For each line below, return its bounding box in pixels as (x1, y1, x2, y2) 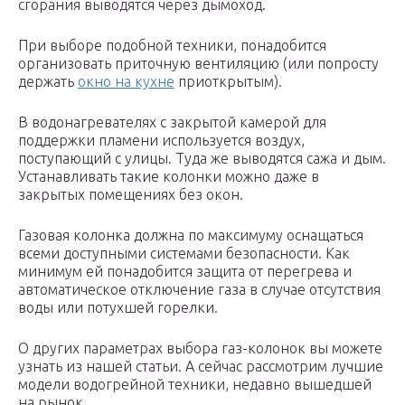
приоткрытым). (174, 73, 282, 90)
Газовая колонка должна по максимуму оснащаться (18, 227, 363, 244)
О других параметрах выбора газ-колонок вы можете (18, 340, 382, 357)
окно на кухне (78, 73, 174, 90)
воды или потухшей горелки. (18, 299, 218, 316)
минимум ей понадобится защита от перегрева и (18, 263, 352, 280)
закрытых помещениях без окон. (18, 186, 243, 203)
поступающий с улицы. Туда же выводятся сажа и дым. (18, 150, 386, 167)
